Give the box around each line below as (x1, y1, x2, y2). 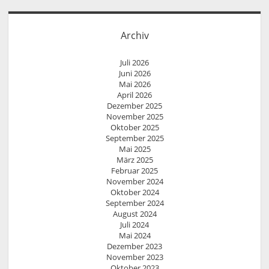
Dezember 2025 (107, 100, 162, 112)
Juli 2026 (120, 57, 149, 68)
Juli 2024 (120, 219, 149, 231)
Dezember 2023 (107, 241, 162, 252)
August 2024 (112, 208, 157, 220)
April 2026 (117, 89, 152, 101)
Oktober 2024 (110, 187, 159, 198)
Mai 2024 (118, 230, 151, 241)
